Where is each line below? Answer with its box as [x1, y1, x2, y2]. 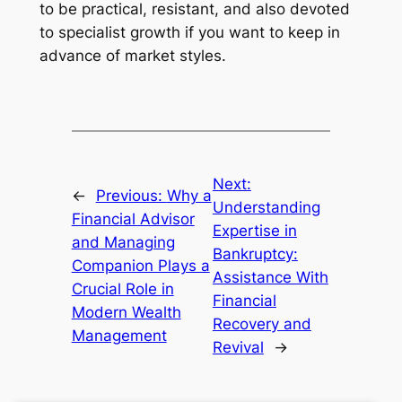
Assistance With [212, 267, 328, 286]
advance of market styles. [39, 46, 226, 65]
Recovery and [212, 314, 311, 333]
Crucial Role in [71, 279, 174, 298]
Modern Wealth [71, 302, 181, 321]
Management [71, 326, 167, 345]
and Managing [71, 232, 175, 251]
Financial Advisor [71, 209, 195, 228]
